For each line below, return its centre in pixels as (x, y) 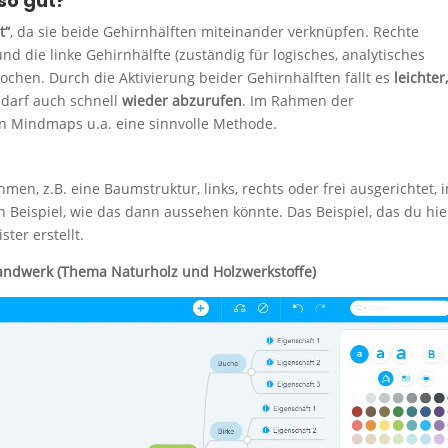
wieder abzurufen (182, 100)
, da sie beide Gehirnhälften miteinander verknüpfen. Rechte (214, 31)
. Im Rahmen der (298, 100)
